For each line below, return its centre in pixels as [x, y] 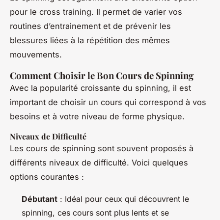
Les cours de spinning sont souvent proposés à [102, 148]
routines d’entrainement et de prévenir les [90, 26]
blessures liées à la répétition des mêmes [90, 40]
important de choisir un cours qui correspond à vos [108, 102]
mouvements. [36, 54]
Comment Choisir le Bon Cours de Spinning [102, 75]
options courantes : [47, 177]
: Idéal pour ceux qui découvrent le [123, 199]
